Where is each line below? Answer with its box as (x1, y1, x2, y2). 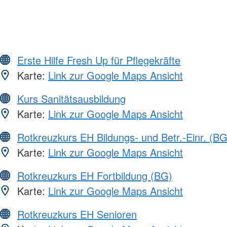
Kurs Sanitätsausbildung (17, 91, 126, 106)
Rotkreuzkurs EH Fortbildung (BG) (17, 168, 172, 183)
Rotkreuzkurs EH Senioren (17, 206, 137, 221)
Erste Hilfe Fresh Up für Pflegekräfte (17, 52, 180, 67)
